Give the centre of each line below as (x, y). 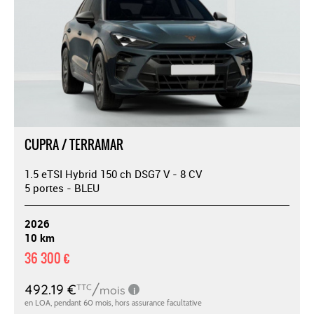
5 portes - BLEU (62, 187)
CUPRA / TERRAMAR (74, 144)
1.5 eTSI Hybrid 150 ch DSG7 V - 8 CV (113, 173)
